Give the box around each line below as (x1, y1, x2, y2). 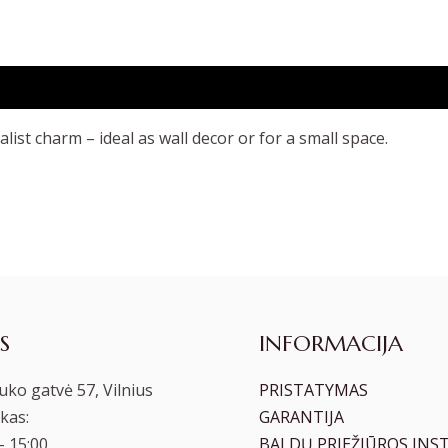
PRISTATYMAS (259, 379, 368, 402)
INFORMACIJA (259, 330, 403, 358)
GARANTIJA (259, 406, 344, 429)
